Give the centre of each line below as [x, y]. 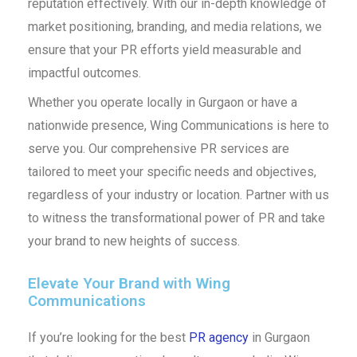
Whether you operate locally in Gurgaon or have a [162, 103]
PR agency [218, 338]
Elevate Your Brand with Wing [129, 284]
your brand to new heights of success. [133, 241]
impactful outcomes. [84, 73]
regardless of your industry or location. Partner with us [178, 195]
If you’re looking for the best [108, 338]
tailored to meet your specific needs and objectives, [172, 172]
